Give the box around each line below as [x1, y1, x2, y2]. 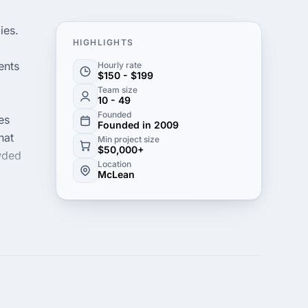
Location [98, 159, 131, 169]
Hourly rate [98, 60, 142, 70]
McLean [98, 168, 135, 180]
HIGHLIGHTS [73, 37, 134, 47]
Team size [98, 85, 137, 95]
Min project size [98, 134, 159, 144]
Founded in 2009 [98, 119, 179, 131]
